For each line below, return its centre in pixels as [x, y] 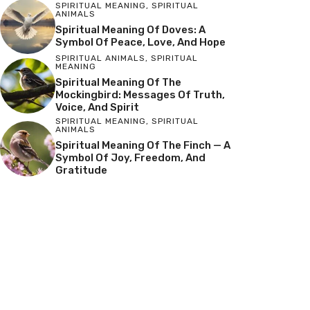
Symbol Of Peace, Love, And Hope [140, 42]
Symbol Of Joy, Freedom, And [130, 158]
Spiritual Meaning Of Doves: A [130, 29]
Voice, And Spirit [97, 107]
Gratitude [81, 170]
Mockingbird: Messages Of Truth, [140, 95]
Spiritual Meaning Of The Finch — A [143, 145]
